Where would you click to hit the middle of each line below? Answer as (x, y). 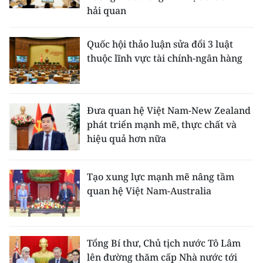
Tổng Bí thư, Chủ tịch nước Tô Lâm (164, 243)
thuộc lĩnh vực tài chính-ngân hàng (165, 58)
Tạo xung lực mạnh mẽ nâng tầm (161, 177)
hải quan (107, 11)
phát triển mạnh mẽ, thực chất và (162, 124)
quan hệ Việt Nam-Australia (149, 191)
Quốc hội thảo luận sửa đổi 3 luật (160, 44)
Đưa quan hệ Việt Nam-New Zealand (169, 110)
